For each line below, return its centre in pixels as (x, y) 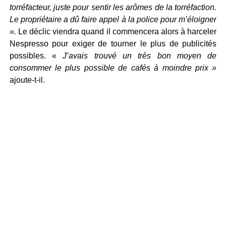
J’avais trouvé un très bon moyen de (137, 56)
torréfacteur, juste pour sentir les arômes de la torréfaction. (113, 7)
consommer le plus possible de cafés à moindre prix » (113, 68)
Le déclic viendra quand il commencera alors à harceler (116, 32)
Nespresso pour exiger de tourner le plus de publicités (113, 44)
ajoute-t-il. (27, 80)
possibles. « (33, 56)
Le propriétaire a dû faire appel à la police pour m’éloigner (113, 19)
